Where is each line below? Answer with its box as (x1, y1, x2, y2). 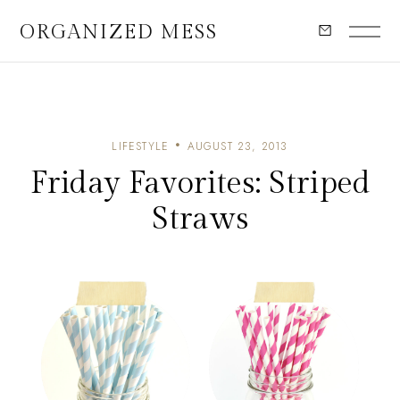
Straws (151, 201, 249, 237)
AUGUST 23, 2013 (187, 138, 288, 154)
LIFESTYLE (112, 138, 170, 154)
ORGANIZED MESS (20, 20, 218, 44)
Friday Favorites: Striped (29, 165, 371, 202)
